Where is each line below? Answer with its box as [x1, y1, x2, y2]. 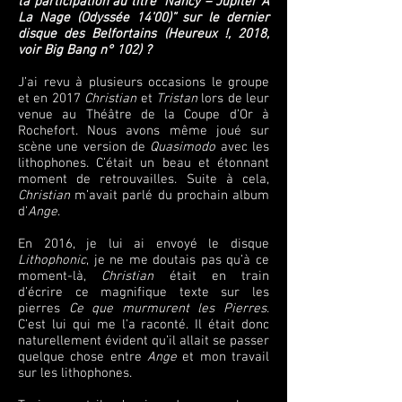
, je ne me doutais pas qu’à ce [86, 252, 269, 268]
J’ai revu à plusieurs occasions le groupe [18, 74, 269, 91]
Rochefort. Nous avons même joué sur [18, 123, 269, 139]
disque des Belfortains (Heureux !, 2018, [18, 26, 269, 42]
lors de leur [197, 91, 269, 107]
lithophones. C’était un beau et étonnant [18, 155, 269, 171]
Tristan [155, 91, 197, 107]
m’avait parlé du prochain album [70, 188, 269, 204]
